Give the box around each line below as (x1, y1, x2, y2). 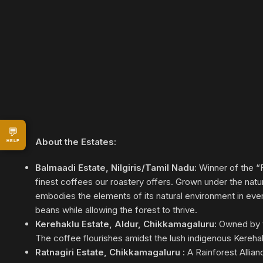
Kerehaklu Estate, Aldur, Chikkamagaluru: (35, 218, 217, 230)
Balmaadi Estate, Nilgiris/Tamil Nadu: (35, 162, 197, 173)
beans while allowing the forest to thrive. (35, 204, 197, 215)
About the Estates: (35, 136, 116, 147)
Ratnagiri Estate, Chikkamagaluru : (35, 247, 185, 258)
